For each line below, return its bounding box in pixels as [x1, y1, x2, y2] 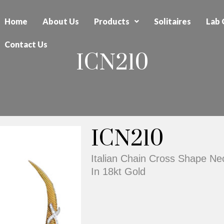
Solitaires [154, 16, 191, 26]
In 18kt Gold [91, 166, 146, 177]
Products [94, 16, 129, 26]
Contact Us [4, 39, 47, 49]
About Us [42, 16, 79, 26]
